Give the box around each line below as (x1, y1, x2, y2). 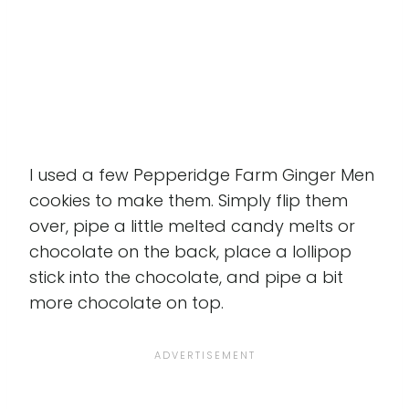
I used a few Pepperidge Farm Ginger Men (29, 163, 374, 186)
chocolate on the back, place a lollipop (29, 239, 351, 263)
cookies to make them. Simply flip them (29, 188, 348, 212)
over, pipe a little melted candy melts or (29, 214, 355, 237)
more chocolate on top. (29, 290, 224, 314)
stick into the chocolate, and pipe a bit (29, 265, 343, 288)
